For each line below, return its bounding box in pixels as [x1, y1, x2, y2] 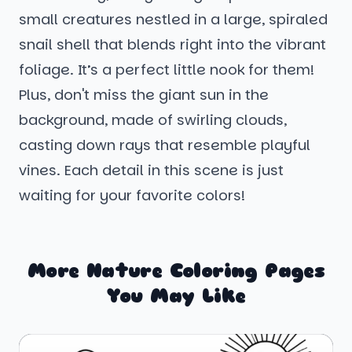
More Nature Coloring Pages [27, 259, 325, 284]
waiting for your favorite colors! [19, 185, 245, 206]
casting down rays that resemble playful [19, 135, 310, 156]
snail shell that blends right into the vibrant [19, 35, 326, 55]
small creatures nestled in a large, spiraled [19, 9, 328, 30]
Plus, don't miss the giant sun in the [19, 85, 269, 105]
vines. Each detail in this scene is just [19, 160, 284, 181]
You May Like [106, 284, 246, 309]
